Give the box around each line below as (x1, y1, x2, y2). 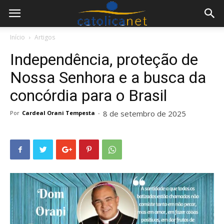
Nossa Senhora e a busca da (10, 68, 206, 87)
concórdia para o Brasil (10, 86, 167, 105)
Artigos (34, 33, 55, 41)
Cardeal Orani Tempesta (22, 109, 95, 116)
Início (10, 33, 25, 41)
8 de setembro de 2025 (103, 108, 186, 118)
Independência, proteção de (10, 50, 198, 69)
